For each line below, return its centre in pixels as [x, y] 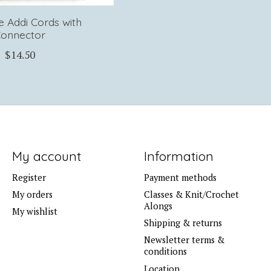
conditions [165, 252]
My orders [32, 195]
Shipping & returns [183, 223]
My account [46, 156]
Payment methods [180, 177]
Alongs [158, 206]
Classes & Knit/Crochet [191, 195]
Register [29, 177]
